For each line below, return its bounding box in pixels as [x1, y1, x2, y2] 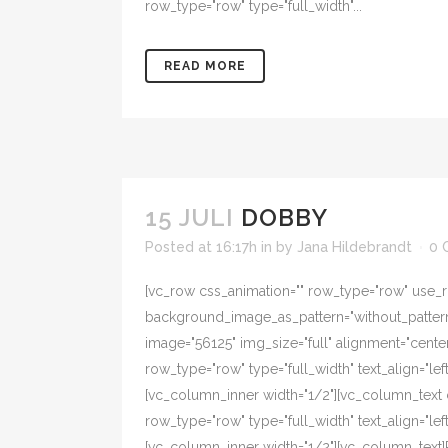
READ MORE [164, 59, 246, 73]
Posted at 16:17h [145, 239, 257, 255]
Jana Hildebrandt [297, 239, 412, 255]
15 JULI [145, 203, 234, 232]
